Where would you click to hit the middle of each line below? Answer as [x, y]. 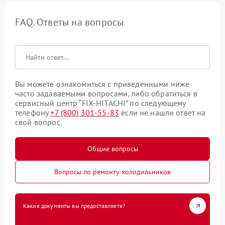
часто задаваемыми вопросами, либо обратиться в [106, 93]
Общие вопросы [113, 149]
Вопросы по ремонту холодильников [113, 172]
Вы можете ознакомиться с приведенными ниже [102, 84]
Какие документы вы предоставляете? [74, 206]
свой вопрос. [38, 122]
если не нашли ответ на [162, 113]
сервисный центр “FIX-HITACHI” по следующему [100, 103]
